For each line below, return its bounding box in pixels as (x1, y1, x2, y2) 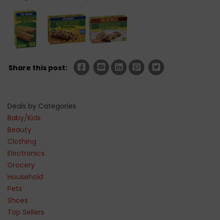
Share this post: (8, 62, 67, 73)
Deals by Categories (7, 101, 76, 111)
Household (7, 171, 43, 182)
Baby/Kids (7, 112, 41, 123)
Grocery (7, 160, 35, 170)
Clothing (7, 136, 36, 146)
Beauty (7, 124, 31, 135)
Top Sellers (7, 207, 44, 217)
